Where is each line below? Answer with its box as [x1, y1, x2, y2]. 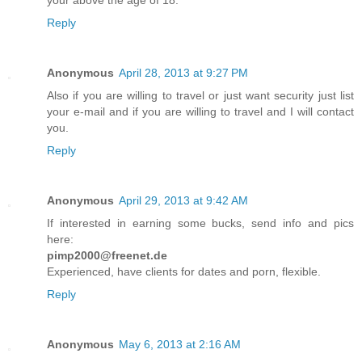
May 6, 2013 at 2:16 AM [119, 338, 241, 351]
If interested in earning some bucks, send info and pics [47, 217, 354, 230]
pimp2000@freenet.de [47, 249, 167, 263]
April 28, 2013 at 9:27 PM [119, 66, 248, 80]
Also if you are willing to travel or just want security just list [47, 89, 354, 103]
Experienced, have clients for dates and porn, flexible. [47, 265, 321, 279]
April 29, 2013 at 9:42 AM [119, 194, 248, 208]
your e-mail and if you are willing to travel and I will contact [47, 105, 354, 119]
